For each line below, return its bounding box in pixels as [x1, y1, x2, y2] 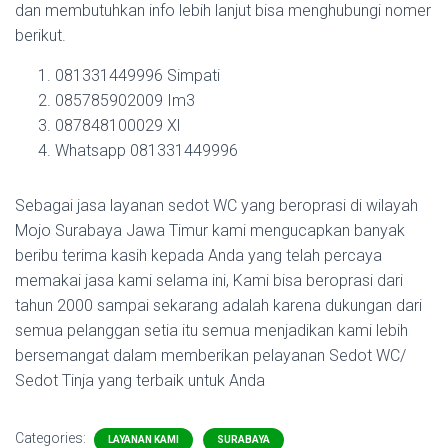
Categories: [15, 430, 89, 446]
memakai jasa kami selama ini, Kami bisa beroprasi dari [15, 271, 403, 290]
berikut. [15, 26, 66, 45]
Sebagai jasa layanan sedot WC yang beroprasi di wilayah [15, 196, 418, 215]
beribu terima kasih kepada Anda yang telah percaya [15, 246, 382, 265]
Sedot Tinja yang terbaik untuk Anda [15, 371, 265, 390]
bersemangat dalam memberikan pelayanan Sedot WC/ [15, 346, 406, 365]
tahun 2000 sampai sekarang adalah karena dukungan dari [15, 296, 422, 315]
